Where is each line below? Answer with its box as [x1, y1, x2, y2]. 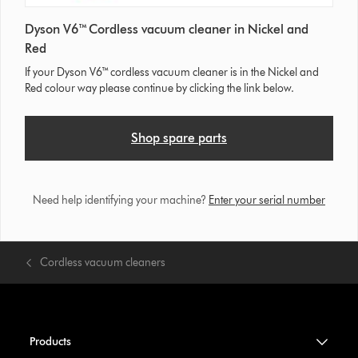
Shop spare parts [130, 130, 227, 146]
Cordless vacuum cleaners [40, 256, 166, 270]
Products [29, 335, 71, 349]
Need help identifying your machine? [32, 193, 209, 208]
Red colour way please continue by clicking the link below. [25, 82, 295, 96]
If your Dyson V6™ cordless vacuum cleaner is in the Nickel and [25, 66, 320, 80]
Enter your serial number [208, 193, 325, 208]
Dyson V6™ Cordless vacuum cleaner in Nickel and [25, 22, 309, 38]
